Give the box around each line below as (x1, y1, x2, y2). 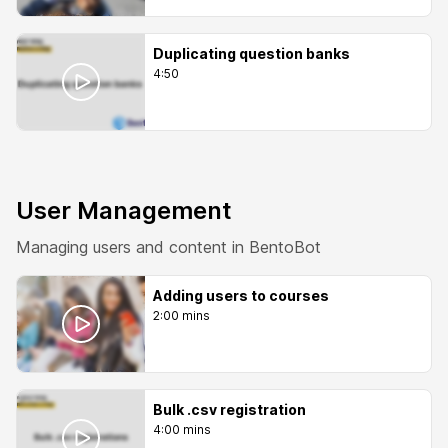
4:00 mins (153, 422, 211, 437)
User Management (16, 196, 232, 225)
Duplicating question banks (153, 45, 350, 62)
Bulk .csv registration (153, 401, 306, 418)
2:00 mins (153, 308, 210, 323)
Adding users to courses (153, 287, 329, 304)
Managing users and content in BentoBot (16, 237, 321, 257)
